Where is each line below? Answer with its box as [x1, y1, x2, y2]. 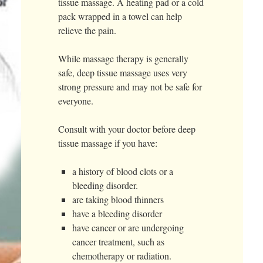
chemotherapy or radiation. [72, 249, 171, 262]
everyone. [58, 95, 93, 107]
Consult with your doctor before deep [58, 123, 195, 135]
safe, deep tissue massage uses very [58, 66, 187, 79]
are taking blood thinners [72, 193, 164, 205]
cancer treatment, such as [72, 235, 164, 248]
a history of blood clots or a [72, 165, 173, 177]
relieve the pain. [58, 24, 116, 36]
